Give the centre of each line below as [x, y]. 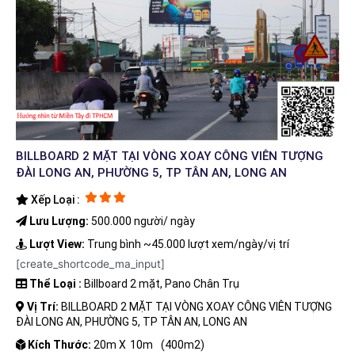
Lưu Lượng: [59, 221]
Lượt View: [57, 244]
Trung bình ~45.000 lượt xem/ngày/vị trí [187, 244]
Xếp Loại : [54, 199]
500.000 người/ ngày [142, 221]
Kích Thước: [59, 344]
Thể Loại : [55, 283]
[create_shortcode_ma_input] [90, 263]
